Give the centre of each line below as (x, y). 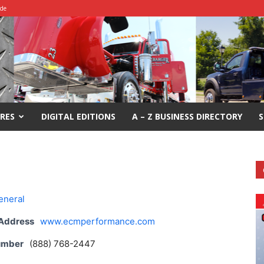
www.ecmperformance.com (98, 221)
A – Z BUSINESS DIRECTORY (187, 116)
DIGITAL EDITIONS (78, 116)
